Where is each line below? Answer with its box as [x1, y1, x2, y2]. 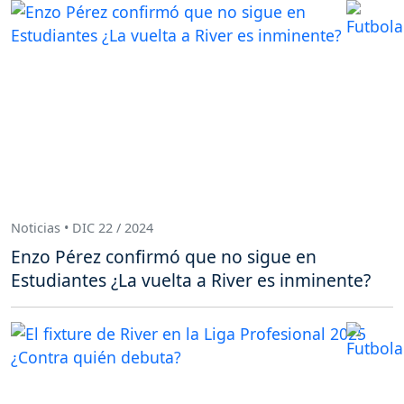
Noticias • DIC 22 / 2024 [11, 219, 153, 237]
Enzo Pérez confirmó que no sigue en [11, 243, 317, 269]
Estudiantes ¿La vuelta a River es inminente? [11, 267, 371, 292]
